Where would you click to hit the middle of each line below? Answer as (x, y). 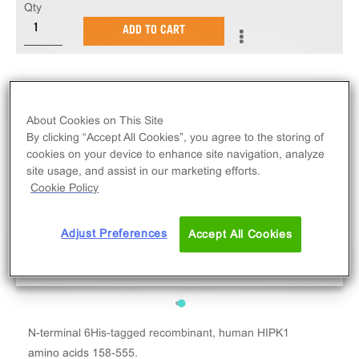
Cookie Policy (65, 187)
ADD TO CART (154, 31)
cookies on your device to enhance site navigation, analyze (176, 153)
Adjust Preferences (114, 233)
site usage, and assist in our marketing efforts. (144, 170)
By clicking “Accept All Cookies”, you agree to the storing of (175, 137)
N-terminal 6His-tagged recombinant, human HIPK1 (159, 333)
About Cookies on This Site (95, 120)
